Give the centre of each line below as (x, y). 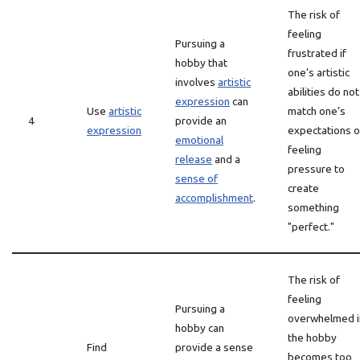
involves (196, 82)
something (313, 207)
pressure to (316, 169)
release (194, 159)
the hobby (312, 337)
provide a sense (214, 347)
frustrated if (317, 53)
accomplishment (214, 198)
